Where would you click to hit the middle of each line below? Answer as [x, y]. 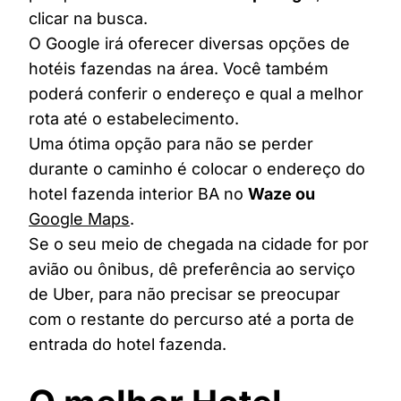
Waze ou [282, 193]
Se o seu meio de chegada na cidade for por [199, 243]
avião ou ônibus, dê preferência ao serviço [192, 269]
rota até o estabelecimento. [134, 118]
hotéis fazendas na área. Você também [179, 68]
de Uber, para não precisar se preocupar [184, 294]
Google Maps [79, 218]
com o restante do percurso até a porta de [192, 319]
